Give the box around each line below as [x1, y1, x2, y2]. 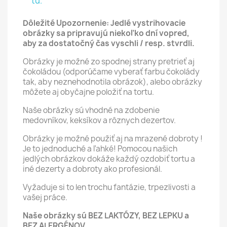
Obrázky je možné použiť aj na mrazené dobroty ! [23, 133, 203, 144]
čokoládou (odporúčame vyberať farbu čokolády [23, 66, 200, 77]
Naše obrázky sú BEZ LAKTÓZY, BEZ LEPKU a [23, 210, 189, 221]
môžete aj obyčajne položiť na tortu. [23, 87, 156, 97]
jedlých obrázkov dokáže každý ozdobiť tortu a [23, 154, 195, 164]
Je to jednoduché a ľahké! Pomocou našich [23, 143, 177, 154]
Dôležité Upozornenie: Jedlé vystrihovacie [23, 18, 185, 28]
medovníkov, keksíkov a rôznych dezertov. [23, 115, 177, 126]
